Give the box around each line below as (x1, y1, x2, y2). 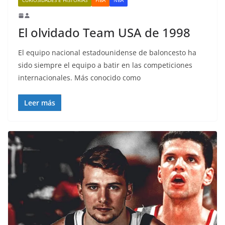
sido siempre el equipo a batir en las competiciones (18, 60, 192, 70)
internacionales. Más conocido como (18, 72, 141, 82)
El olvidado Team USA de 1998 (18, 24, 190, 41)
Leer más (24, 97, 55, 107)
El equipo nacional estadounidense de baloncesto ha (18, 47, 196, 57)
